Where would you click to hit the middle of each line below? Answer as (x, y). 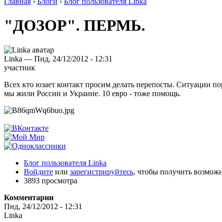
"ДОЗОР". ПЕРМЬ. (75, 26)
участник (20, 67)
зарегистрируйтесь (102, 171)
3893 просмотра (51, 180)
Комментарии (29, 197)
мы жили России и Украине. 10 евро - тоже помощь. (92, 93)
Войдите (38, 171)
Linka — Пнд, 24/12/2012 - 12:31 (58, 58)
